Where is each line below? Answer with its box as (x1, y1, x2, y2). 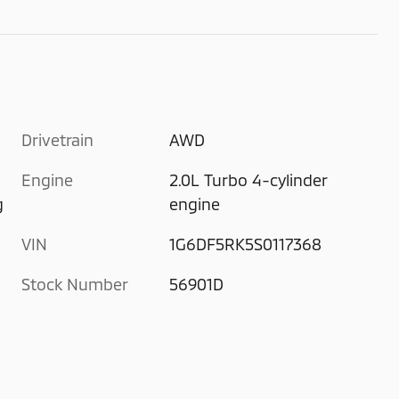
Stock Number (21, 273, 128, 294)
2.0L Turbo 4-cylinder (169, 169, 329, 190)
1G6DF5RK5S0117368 (169, 233, 322, 254)
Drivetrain (21, 129, 94, 150)
